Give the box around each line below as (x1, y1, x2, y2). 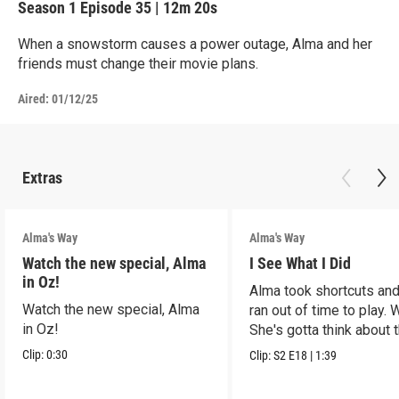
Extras (22, 168, 62, 187)
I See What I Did (249, 254, 352, 273)
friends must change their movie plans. (18, 55, 258, 72)
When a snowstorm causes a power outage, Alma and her (18, 36, 372, 53)
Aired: (18, 92, 49, 106)
